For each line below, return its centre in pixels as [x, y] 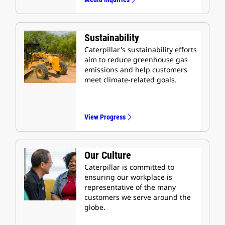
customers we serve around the [138, 197]
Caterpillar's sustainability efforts [141, 49]
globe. [95, 207]
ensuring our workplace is [128, 177]
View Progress [105, 117]
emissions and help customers [136, 70]
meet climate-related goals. [131, 80]
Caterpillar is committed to [129, 167]
